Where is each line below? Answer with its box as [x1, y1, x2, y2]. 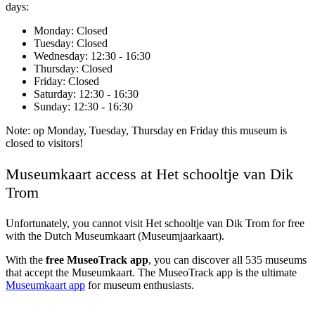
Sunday [34, 101, 67, 113]
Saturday [34, 88, 73, 101]
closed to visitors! [6, 137, 83, 150]
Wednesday [34, 50, 85, 63]
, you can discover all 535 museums [148, 254, 307, 266]
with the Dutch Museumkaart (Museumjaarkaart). [6, 230, 224, 243]
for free [269, 217, 304, 230]
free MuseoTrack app [46, 254, 148, 266]
